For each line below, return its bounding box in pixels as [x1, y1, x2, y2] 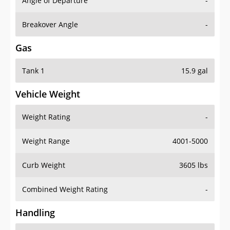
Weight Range [22, 136, 70, 146]
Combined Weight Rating [22, 184, 108, 195]
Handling [15, 206, 55, 219]
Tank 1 [22, 66, 45, 76]
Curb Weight [22, 160, 65, 170]
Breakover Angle [22, 20, 78, 30]
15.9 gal [181, 66, 208, 76]
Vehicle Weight [15, 88, 80, 101]
